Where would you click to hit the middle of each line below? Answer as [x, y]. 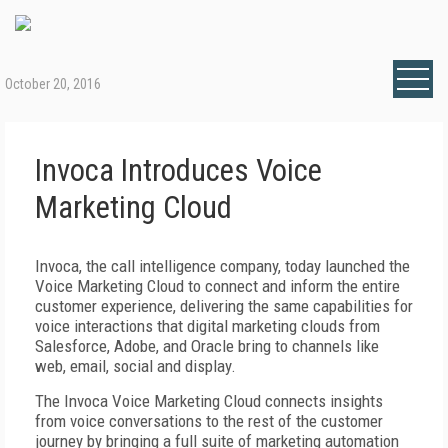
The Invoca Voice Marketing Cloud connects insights [209, 401]
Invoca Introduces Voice [178, 170]
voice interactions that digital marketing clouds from [207, 326]
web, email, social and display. [135, 366]
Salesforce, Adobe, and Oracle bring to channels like [207, 346]
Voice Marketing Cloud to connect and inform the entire [217, 286]
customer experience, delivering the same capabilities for [224, 306]
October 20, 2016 [53, 84]
